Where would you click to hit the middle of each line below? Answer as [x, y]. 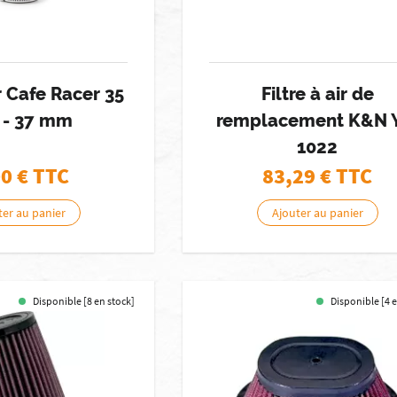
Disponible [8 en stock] [84, 301]
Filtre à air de [317, 94]
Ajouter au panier [317, 213]
